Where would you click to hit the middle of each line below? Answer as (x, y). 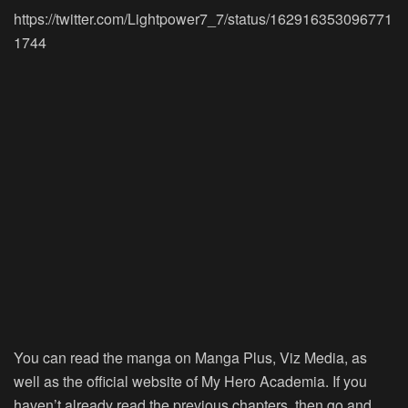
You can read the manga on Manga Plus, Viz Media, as (190, 357)
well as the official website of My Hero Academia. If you (190, 381)
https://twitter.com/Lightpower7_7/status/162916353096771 (203, 18)
